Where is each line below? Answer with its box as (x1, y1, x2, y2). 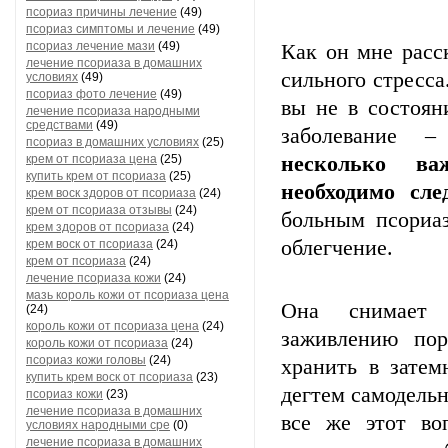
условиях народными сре (26, 418, 170, 432)
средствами (26, 118, 93, 132)
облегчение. (281, 236, 393, 260)
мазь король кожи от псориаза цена (26, 288, 229, 302)
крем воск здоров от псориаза (26, 186, 196, 200)
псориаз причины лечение (26, 5, 177, 19)
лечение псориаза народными (26, 104, 200, 118)
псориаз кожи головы (26, 353, 146, 367)
